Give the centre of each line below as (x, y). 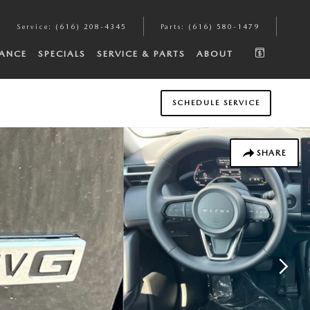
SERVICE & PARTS (141, 54)
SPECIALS (62, 54)
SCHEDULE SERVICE (216, 103)
